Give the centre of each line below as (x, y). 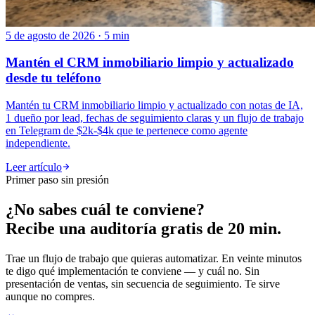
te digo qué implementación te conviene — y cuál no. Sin (133, 271)
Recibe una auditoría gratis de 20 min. (143, 228)
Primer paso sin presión (57, 180)
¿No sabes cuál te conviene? (105, 209)
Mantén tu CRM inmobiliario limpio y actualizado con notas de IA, (154, 105)
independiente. (38, 143)
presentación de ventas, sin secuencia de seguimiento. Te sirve (143, 283)
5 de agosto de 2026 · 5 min (67, 35)
